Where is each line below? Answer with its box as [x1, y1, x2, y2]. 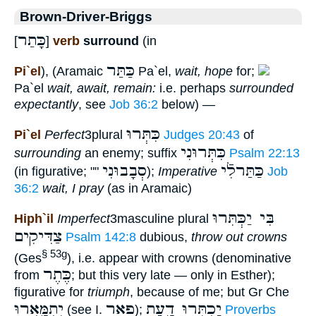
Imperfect [57, 211, 110, 226]
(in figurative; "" [14, 164, 102, 178]
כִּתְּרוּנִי [181, 142, 226, 163]
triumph [87, 285, 130, 300]
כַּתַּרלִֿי [221, 160, 264, 181]
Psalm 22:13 [229, 145, 300, 160]
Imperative [158, 164, 217, 178]
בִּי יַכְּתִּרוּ [212, 207, 274, 229]
